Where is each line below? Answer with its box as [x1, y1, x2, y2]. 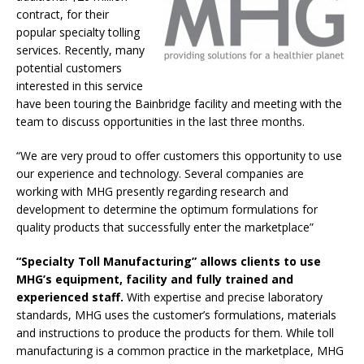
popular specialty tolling [16, 24, 140, 41]
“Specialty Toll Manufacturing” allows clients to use [16, 253, 321, 270]
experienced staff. [16, 289, 123, 305]
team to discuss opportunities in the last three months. [16, 114, 305, 130]
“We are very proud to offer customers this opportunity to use [16, 148, 342, 164]
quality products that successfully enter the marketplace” [16, 219, 314, 236]
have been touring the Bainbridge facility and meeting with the [16, 96, 342, 112]
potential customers [16, 60, 122, 76]
